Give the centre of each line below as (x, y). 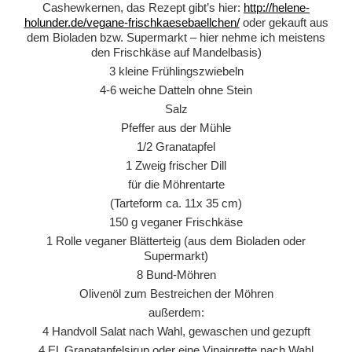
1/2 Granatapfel (176, 146)
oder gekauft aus (284, 22)
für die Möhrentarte (176, 184)
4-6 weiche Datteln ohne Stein (176, 90)
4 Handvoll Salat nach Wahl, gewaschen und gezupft (176, 331)
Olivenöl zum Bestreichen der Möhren (176, 293)
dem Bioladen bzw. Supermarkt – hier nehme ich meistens (176, 37)
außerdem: (176, 312)
